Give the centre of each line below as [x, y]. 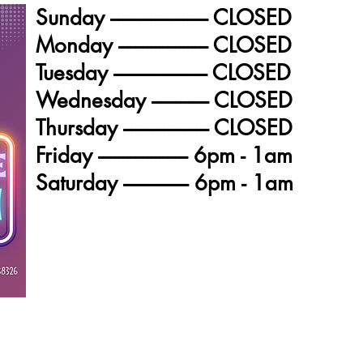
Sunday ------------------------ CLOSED [164, 18]
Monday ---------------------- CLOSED [164, 45]
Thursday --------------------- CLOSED [164, 128]
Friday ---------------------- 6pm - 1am [164, 156]
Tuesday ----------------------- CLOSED [163, 73]
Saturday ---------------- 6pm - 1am [164, 183]
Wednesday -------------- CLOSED [164, 100]
